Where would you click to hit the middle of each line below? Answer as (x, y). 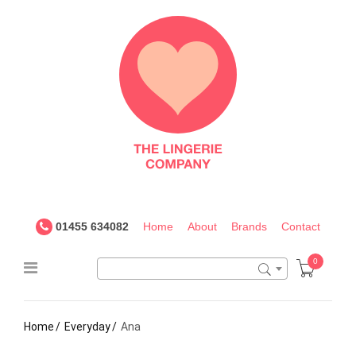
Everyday (87, 327)
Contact (301, 226)
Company (84, 106)
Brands (249, 226)
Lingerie (74, 70)
